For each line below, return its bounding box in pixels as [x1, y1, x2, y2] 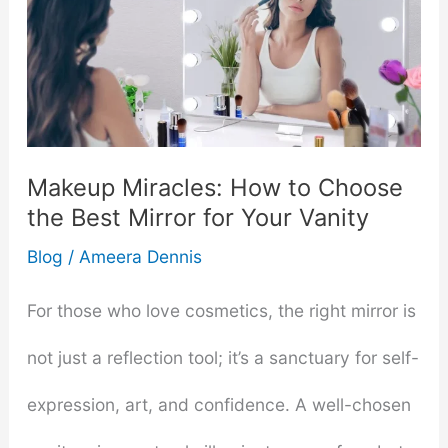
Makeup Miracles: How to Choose [26, 172, 403, 202]
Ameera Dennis [78, 246, 202, 268]
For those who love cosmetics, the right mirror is [26, 299, 416, 321]
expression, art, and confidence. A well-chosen [26, 393, 411, 415]
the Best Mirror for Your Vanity [26, 202, 369, 232]
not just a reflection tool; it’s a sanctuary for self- [26, 346, 419, 368]
